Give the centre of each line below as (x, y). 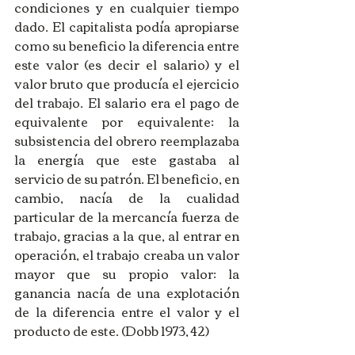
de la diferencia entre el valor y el (127, 312)
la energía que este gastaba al (127, 160)
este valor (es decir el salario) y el (127, 65)
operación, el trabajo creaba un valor (127, 255)
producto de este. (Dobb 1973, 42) (113, 331)
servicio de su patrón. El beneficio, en (127, 179)
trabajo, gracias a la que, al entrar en (127, 236)
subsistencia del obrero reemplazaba (127, 141)
